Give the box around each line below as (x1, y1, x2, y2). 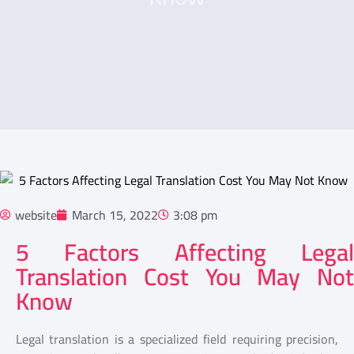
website (15, 203, 57, 227)
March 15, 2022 (72, 203, 158, 227)
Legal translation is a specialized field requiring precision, (16, 327, 338, 351)
